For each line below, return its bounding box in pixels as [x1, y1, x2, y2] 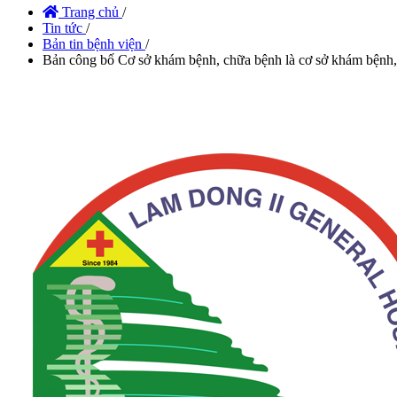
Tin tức [43, 19, 82, 35]
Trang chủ [58, 4, 119, 19]
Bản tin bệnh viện [43, 35, 142, 51]
